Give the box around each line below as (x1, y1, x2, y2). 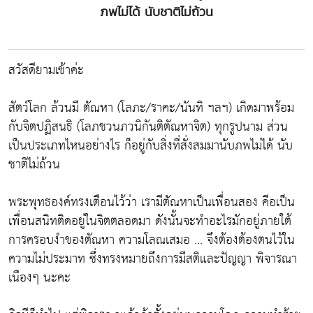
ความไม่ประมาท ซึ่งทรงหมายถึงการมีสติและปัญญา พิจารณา (8, 247, 297, 270)
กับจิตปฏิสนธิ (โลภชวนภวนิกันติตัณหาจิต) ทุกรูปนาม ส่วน (8, 115, 288, 138)
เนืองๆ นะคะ (8, 266, 71, 289)
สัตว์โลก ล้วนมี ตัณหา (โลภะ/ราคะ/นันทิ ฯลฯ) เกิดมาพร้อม (8, 96, 294, 119)
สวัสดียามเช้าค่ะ (8, 59, 84, 82)
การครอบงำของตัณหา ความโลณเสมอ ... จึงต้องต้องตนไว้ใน (8, 228, 295, 252)
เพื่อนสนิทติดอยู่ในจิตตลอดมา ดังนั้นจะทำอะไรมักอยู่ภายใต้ (8, 210, 291, 233)
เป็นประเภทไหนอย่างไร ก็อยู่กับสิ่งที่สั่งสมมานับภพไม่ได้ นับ (8, 134, 293, 157)
